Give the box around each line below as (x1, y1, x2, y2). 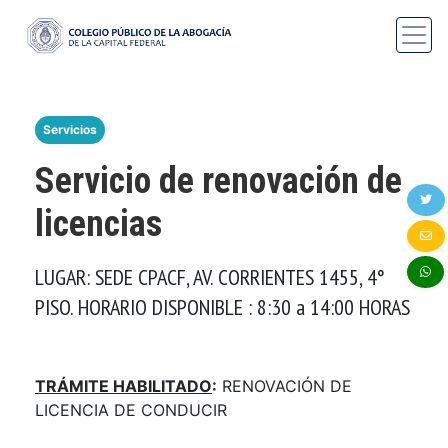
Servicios (43, 121, 97, 137)
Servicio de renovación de (35, 159, 402, 202)
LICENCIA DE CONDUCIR (35, 399, 232, 420)
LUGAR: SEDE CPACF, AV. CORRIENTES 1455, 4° (35, 262, 385, 291)
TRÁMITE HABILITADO (35, 375, 212, 396)
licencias (35, 202, 162, 245)
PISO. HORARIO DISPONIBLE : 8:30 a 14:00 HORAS (35, 292, 410, 321)
